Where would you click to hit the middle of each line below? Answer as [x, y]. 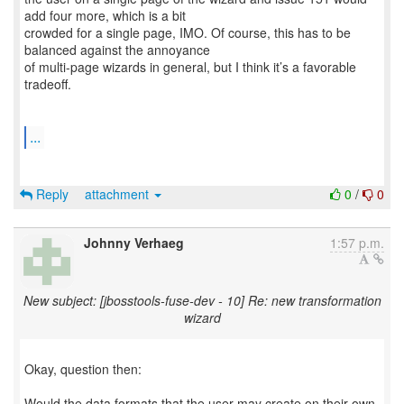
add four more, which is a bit [105, 15]
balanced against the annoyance [117, 50]
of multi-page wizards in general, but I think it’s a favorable [190, 67]
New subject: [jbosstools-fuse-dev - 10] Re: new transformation [202, 300]
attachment [119, 194]
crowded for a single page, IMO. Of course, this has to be [188, 32]
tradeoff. [48, 84]
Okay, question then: [83, 369]
